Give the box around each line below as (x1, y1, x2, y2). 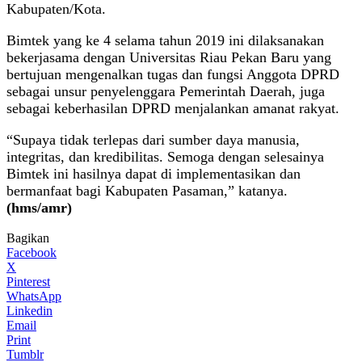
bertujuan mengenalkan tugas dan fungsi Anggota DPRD (6, 65, 339, 82)
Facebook (6, 245, 57, 259)
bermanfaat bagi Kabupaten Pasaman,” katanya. (6, 182, 288, 199)
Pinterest (6, 274, 50, 288)
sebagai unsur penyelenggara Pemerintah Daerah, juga (6, 82, 325, 99)
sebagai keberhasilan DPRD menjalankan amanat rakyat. (6, 99, 339, 116)
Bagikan (6, 230, 49, 245)
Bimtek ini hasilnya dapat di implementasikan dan (6, 165, 301, 182)
